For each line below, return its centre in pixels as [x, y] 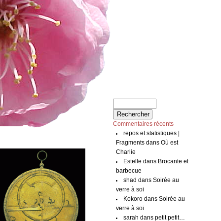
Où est [169, 143]
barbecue [129, 171]
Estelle [133, 161]
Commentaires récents [144, 124]
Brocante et [173, 161]
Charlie [126, 152]
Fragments [130, 143]
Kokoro [133, 199]
